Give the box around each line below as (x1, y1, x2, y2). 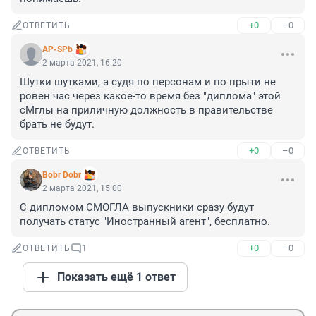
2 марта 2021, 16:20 (42, 58, 122, 68)
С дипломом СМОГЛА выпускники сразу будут (20, 201, 254, 214)
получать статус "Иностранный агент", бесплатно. (20, 215, 270, 229)
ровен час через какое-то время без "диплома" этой (20, 90, 281, 103)
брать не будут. (20, 118, 95, 131)
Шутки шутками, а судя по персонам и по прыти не (20, 75, 276, 89)
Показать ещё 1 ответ (57, 270, 176, 284)
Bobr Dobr (42, 170, 81, 181)
